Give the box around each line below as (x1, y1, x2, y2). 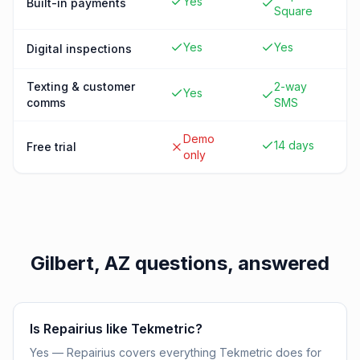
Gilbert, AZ (31, 252, 130, 275)
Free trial (27, 140, 76, 153)
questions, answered (130, 252, 329, 275)
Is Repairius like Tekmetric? (30, 321, 202, 337)
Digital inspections (27, 42, 132, 55)
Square (274, 4, 313, 18)
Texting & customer (27, 80, 135, 93)
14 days (274, 138, 314, 152)
